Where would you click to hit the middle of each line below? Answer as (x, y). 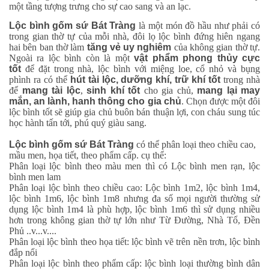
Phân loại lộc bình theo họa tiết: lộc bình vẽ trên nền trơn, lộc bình (134, 241)
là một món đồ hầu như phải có (198, 25)
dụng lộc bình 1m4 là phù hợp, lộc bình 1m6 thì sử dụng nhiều (134, 209)
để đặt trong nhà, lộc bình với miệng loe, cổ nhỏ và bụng (141, 68)
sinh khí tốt (113, 90)
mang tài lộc (51, 90)
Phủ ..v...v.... (33, 231)
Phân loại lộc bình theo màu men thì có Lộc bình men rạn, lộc (134, 166)
